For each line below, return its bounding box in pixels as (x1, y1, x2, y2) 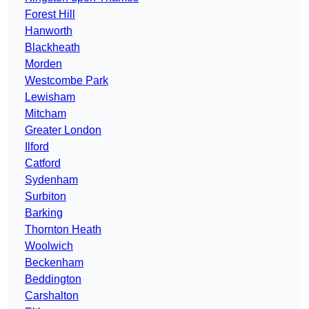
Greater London (25, 124, 101, 137)
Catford (25, 157, 61, 170)
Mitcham (25, 108, 66, 120)
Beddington (25, 273, 81, 286)
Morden (25, 58, 62, 70)
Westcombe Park (25, 74, 108, 87)
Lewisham (25, 91, 75, 103)
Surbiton (25, 190, 66, 203)
